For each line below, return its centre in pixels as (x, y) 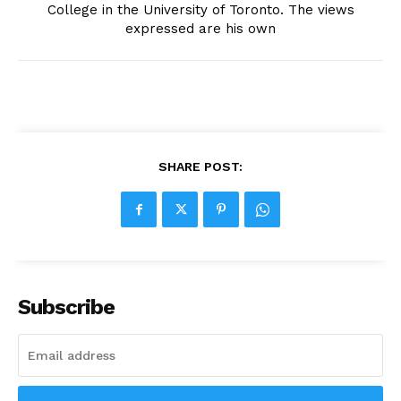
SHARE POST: (200, 167)
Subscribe (66, 307)
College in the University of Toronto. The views (200, 10)
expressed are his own (200, 29)
